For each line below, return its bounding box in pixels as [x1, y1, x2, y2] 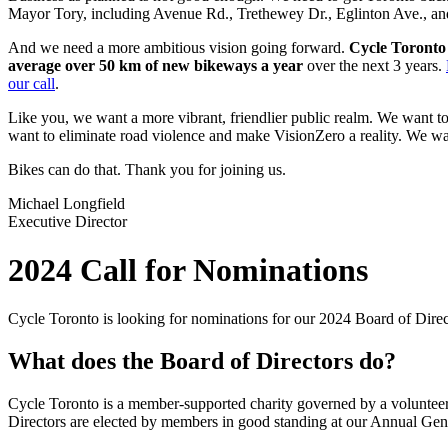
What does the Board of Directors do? [8, 348, 396, 375]
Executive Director [8, 212, 127, 230]
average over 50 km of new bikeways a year [8, 56, 303, 74]
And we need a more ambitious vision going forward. [8, 38, 345, 56]
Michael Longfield [8, 194, 125, 212]
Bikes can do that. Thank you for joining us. [8, 160, 286, 178]
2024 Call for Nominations [8, 252, 368, 288]
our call [8, 74, 55, 92]
